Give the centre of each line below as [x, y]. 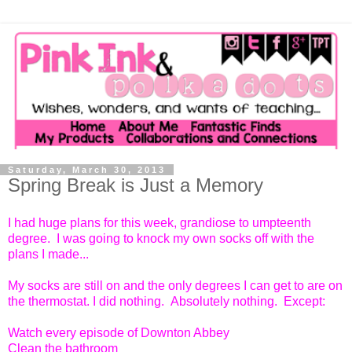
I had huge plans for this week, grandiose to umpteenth [159, 222]
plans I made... [48, 254]
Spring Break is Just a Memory [136, 185]
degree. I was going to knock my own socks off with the [161, 238]
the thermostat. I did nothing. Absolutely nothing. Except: [167, 301]
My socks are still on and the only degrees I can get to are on [175, 285]
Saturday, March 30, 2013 [87, 170]
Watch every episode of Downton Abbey [119, 332]
